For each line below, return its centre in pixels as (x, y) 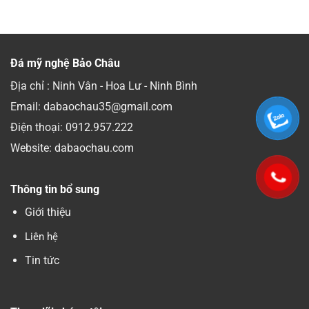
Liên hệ (41, 236)
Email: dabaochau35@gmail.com (91, 107)
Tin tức (42, 260)
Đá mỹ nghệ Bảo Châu (65, 63)
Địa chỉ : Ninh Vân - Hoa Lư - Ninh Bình (104, 86)
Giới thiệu (48, 212)
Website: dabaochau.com (72, 148)
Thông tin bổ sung (55, 190)
